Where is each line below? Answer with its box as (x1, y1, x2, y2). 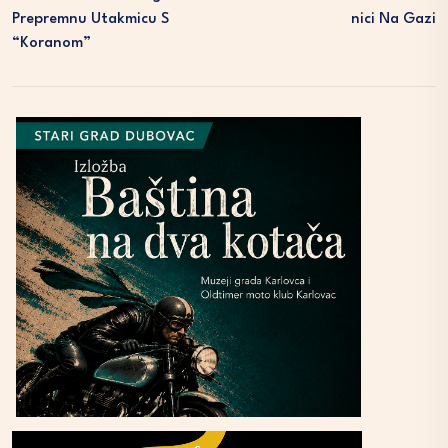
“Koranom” (12, 36, 91, 52)
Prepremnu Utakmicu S (12, 12, 169, 28)
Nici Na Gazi (351, 12, 436, 28)
